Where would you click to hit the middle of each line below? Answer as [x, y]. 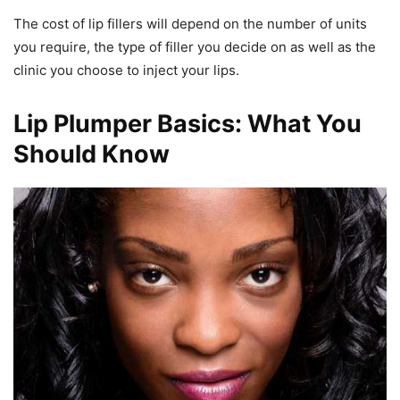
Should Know [92, 154]
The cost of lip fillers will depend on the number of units [190, 23]
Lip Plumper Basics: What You [187, 123]
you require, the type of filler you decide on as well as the [195, 46]
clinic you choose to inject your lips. [126, 70]
